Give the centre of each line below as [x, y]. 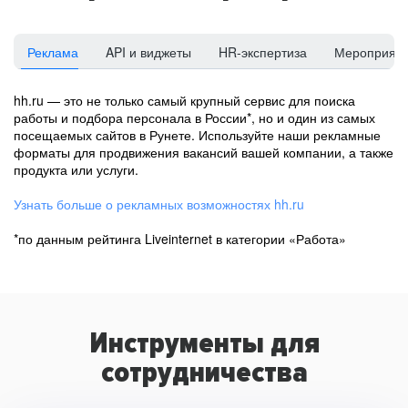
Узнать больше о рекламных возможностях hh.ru [159, 204]
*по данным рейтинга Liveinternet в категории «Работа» [180, 239]
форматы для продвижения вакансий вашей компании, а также [204, 152]
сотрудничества [204, 373]
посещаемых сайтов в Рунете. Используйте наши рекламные [197, 135]
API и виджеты [148, 52]
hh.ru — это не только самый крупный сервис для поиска [184, 100]
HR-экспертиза [263, 52]
